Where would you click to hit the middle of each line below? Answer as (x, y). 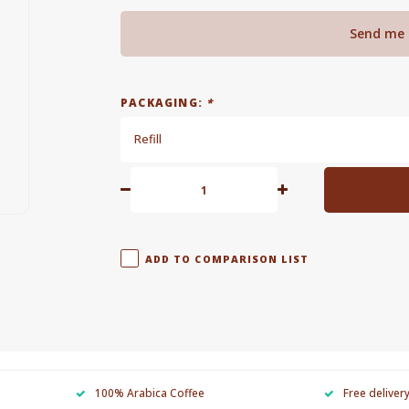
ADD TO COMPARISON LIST (227, 259)
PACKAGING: (164, 102)
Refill (148, 139)
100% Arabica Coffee (150, 392)
